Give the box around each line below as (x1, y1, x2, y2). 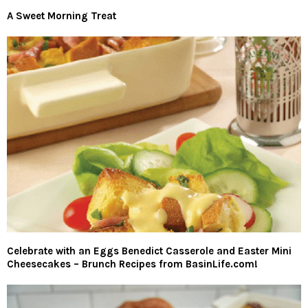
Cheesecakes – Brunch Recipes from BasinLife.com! (7, 258, 258, 271)
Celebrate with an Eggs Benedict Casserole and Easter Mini (7, 245, 291, 258)
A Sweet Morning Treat (7, 9, 116, 22)
